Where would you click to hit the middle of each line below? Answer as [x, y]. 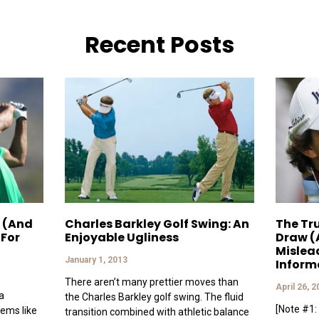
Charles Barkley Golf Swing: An [157, 224]
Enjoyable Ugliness [121, 238]
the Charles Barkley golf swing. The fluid [154, 297]
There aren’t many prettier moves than [151, 282]
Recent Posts [159, 45]
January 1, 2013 [96, 260]
